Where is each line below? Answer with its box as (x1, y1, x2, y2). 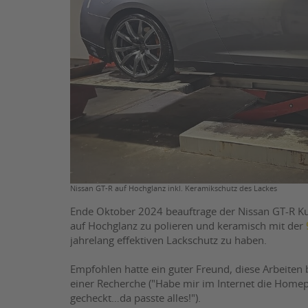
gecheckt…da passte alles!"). (70, 293, 201, 304)
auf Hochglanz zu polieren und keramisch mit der (70, 221, 306, 232)
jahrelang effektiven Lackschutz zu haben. (70, 235, 267, 246)
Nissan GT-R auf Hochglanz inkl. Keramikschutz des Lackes (70, 184, 277, 192)
